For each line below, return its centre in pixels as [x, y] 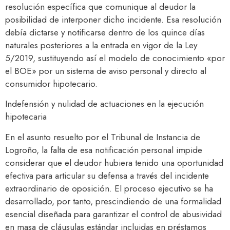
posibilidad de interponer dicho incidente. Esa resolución [113, 19]
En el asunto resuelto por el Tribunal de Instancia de [103, 137]
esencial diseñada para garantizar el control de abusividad [113, 214]
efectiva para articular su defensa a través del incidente [107, 175]
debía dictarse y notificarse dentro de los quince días [105, 32]
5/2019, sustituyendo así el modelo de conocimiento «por [115, 58]
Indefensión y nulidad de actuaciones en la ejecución [104, 104]
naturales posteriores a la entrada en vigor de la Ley [101, 45]
